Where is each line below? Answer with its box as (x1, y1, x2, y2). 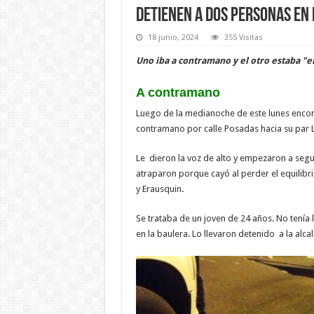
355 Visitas (224, 32, 263, 42)
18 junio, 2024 (147, 32, 198, 42)
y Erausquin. (135, 183, 184, 194)
